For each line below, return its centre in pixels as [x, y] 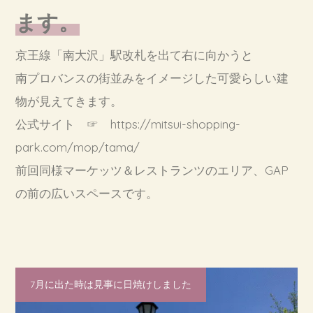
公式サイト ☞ [63, 124]
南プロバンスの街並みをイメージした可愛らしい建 [152, 78]
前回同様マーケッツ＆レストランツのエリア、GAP [152, 170]
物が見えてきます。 [69, 101]
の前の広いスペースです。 [87, 194]
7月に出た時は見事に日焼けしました [111, 285]
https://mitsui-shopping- [176, 124]
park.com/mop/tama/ [78, 147]
